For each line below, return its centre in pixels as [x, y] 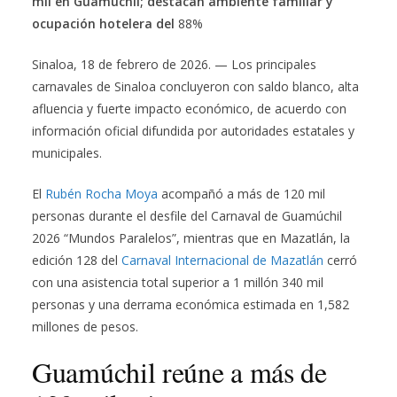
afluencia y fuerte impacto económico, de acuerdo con [189, 109]
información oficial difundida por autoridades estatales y [193, 131]
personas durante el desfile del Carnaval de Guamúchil [187, 216]
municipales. [67, 153]
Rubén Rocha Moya [101, 194]
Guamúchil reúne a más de [179, 372]
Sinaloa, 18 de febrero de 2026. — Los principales [174, 65]
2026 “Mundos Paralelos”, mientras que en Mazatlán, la [191, 238]
